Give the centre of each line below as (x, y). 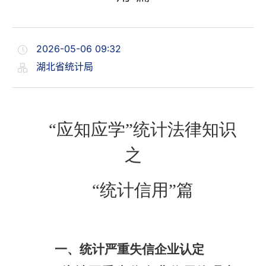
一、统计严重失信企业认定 (129, 249)
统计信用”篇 (146, 190)
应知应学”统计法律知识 (146, 129)
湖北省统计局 (63, 66)
